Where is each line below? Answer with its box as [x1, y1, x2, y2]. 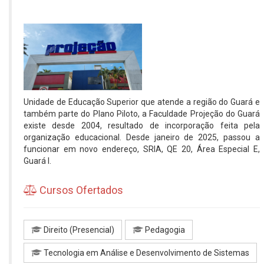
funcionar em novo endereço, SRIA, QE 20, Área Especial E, [24, 144, 260, 154]
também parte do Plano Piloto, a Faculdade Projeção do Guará [24, 108, 260, 118]
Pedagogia [143, 225, 185, 235]
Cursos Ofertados [37, 183, 123, 196]
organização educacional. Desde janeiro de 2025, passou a [24, 132, 260, 142]
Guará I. [24, 156, 51, 166]
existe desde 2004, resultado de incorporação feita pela [24, 120, 260, 130]
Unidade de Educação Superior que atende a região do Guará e [24, 97, 260, 107]
